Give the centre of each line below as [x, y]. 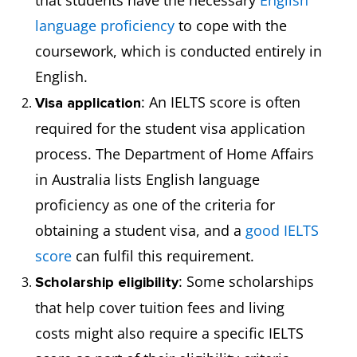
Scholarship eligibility [107, 282]
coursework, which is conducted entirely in [178, 51]
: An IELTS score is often [221, 102]
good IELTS [282, 230]
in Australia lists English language [147, 179]
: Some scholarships [246, 281]
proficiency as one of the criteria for [155, 205]
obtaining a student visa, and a [140, 230]
